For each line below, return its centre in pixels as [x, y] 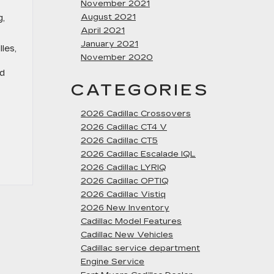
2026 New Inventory [125, 208]
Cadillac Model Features [131, 221]
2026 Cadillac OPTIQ [125, 181]
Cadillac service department [140, 248]
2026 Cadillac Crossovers [136, 114]
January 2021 [109, 44]
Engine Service [113, 262]
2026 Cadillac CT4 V [124, 127]
